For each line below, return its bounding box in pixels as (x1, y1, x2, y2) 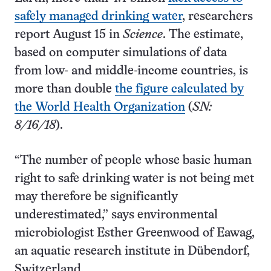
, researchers (182, 11, 253, 22)
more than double (15, 83, 115, 95)
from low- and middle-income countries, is (15, 65, 248, 77)
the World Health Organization (15, 102, 185, 113)
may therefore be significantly (15, 191, 178, 203)
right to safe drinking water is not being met (15, 173, 254, 184)
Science (123, 29, 163, 41)
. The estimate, (163, 29, 243, 41)
